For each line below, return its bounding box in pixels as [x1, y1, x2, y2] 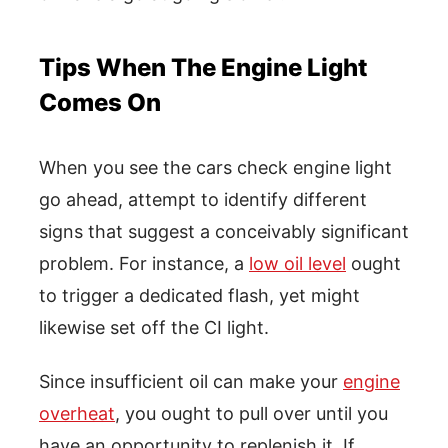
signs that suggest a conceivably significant [39, 220, 409, 242]
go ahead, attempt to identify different [39, 188, 367, 210]
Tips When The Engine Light [39, 52, 368, 82]
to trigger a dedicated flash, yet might [39, 284, 360, 306]
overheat [39, 402, 115, 424]
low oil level [249, 252, 346, 274]
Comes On [39, 87, 161, 117]
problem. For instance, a [39, 252, 249, 274]
